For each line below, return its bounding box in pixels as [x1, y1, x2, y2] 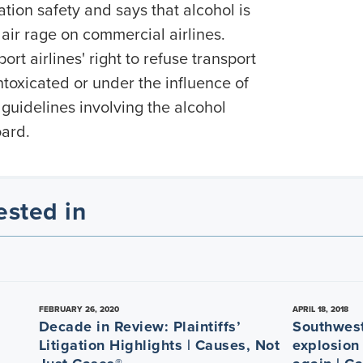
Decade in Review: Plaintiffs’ [38, 315, 241, 337]
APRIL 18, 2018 [293, 302, 349, 315]
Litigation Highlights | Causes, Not [38, 334, 280, 356]
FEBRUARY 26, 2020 [38, 302, 119, 315]
